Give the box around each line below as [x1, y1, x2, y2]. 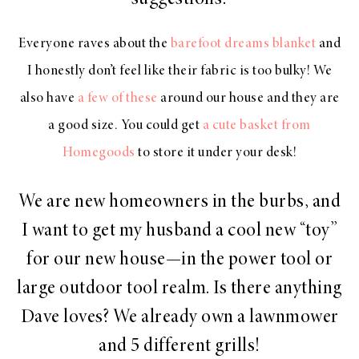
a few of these [77, 91, 158, 106]
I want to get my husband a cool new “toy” [21, 221, 338, 241]
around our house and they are [157, 91, 340, 106]
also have [19, 91, 78, 106]
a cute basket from [202, 118, 311, 133]
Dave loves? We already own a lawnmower [20, 308, 339, 328]
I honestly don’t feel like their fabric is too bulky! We [26, 63, 333, 79]
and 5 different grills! [99, 337, 260, 357]
